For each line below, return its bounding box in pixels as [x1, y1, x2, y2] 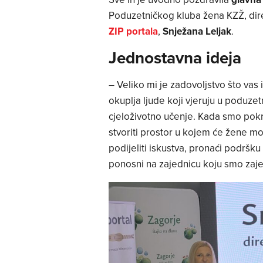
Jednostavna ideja [108, 46, 245, 70]
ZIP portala [108, 23, 158, 38]
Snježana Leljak [162, 23, 231, 38]
